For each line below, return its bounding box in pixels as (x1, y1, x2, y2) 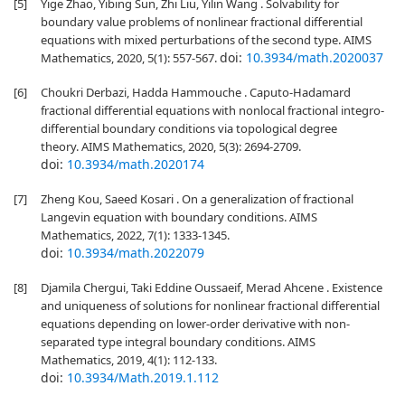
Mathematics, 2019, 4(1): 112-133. (41, 352, 217, 368)
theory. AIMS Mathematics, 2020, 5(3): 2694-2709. (41, 138, 301, 155)
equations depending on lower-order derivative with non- (41, 316, 350, 332)
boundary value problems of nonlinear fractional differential (41, 14, 363, 30)
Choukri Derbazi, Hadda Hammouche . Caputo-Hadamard (41, 84, 351, 100)
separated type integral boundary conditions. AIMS (41, 334, 316, 350)
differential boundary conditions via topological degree (41, 120, 337, 137)
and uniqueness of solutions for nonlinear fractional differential (41, 297, 380, 314)
